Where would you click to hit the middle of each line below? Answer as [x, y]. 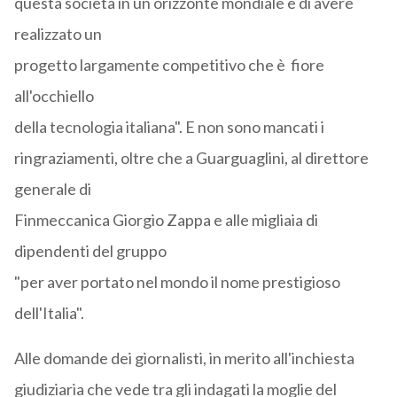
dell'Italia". [49, 313]
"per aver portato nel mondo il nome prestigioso [177, 282]
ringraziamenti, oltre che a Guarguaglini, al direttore [191, 158]
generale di [52, 189]
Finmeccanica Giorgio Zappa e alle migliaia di [166, 220]
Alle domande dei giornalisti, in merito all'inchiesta [184, 358]
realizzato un [58, 34]
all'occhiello [54, 96]
